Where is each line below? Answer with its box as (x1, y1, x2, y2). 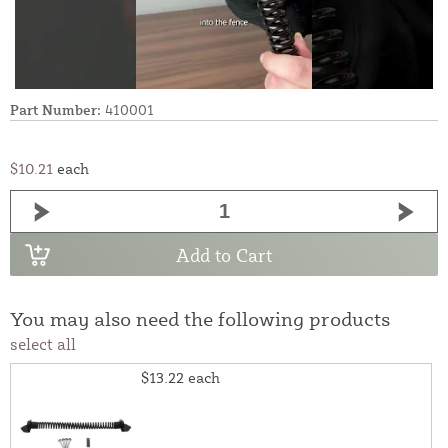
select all (10, 334, 76, 355)
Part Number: (10, 101, 101, 119)
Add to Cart (176, 243, 272, 266)
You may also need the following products (10, 306, 390, 332)
